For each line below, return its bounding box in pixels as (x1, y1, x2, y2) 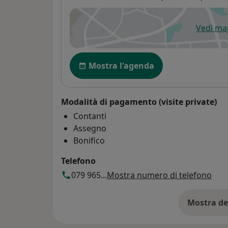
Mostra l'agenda (89, 60, 154, 71)
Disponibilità (69, 51, 126, 64)
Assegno (73, 122, 106, 134)
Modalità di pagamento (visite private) (61, 96, 217, 107)
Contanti (73, 110, 106, 122)
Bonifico (73, 134, 105, 146)
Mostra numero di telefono (107, 169, 212, 181)
